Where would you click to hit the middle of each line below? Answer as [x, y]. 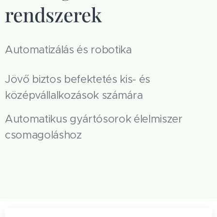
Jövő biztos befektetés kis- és [78, 79]
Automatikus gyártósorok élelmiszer [94, 119]
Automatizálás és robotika [70, 50]
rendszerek [58, 15]
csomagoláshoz [43, 135]
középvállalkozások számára [74, 95]
